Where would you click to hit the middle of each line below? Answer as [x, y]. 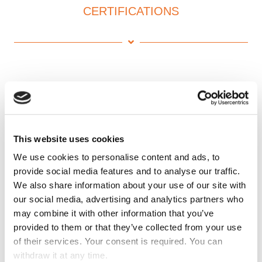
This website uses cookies [69, 139]
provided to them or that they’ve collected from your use [127, 227]
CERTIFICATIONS [131, 11]
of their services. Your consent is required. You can [118, 242]
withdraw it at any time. [61, 256]
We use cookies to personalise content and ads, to [117, 157]
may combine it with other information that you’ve [114, 213]
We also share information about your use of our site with [130, 185]
